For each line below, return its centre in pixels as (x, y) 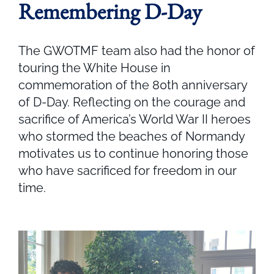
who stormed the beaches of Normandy (131, 137)
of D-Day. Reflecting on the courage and (132, 102)
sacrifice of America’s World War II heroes (135, 120)
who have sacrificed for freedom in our (128, 171)
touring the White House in (94, 68)
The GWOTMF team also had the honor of (137, 51)
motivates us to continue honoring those (133, 154)
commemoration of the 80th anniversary (133, 85)
